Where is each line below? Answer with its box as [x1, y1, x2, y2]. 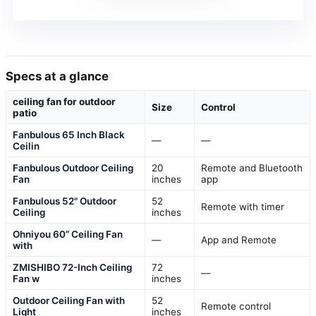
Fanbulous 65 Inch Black [13, 128, 125, 140]
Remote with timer [201, 200, 284, 212]
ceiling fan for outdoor [13, 95, 116, 107]
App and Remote [201, 233, 276, 245]
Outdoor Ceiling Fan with [13, 294, 125, 306]
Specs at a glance [6, 68, 109, 83]
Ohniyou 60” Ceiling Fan [13, 228, 123, 240]
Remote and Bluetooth [201, 162, 303, 174]
